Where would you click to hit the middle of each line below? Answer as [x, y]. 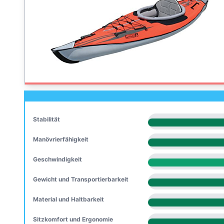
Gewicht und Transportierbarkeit [81, 179]
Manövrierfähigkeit [61, 139]
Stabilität [46, 119]
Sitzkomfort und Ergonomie [73, 219]
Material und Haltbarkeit [68, 199]
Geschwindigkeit [57, 159]
